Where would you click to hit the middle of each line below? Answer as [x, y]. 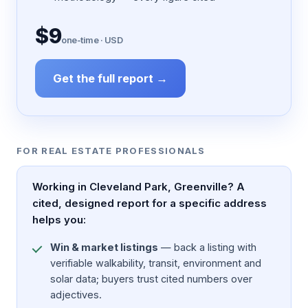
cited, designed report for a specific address [150, 203]
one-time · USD [92, 40]
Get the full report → [110, 78]
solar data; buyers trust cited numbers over [151, 278]
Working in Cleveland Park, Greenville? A [139, 186]
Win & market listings [104, 247]
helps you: [59, 219]
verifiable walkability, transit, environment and [156, 263]
